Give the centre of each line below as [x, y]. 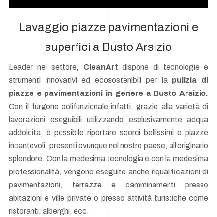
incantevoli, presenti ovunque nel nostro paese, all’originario [108, 146]
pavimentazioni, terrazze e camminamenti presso [108, 185]
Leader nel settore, [46, 67]
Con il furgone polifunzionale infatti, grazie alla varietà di [108, 107]
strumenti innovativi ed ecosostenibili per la [91, 80]
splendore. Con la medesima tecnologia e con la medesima [108, 159]
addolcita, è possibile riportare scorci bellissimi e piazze [108, 133]
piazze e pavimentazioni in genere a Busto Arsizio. [108, 93]
